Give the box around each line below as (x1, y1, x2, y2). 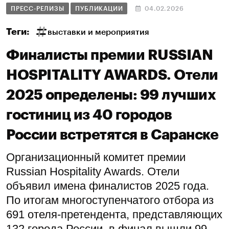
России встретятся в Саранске (6, 127, 218, 142)
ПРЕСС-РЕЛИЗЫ (11, 5, 64, 12)
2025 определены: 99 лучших (6, 87, 216, 102)
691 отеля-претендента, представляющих (6, 208, 222, 221)
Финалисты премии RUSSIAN (6, 48, 213, 62)
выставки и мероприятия (48, 28, 149, 36)
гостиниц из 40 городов (6, 107, 172, 122)
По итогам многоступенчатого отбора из (6, 193, 214, 207)
